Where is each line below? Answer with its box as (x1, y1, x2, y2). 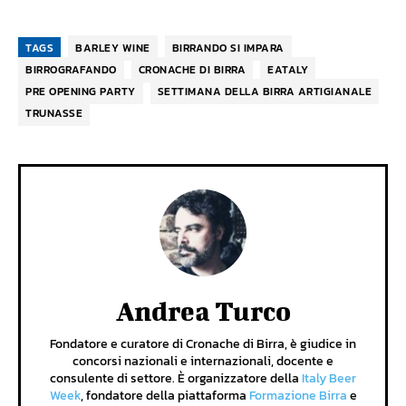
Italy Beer (302, 369, 356, 389)
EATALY (267, 62, 308, 79)
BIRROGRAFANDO (25, 62, 117, 79)
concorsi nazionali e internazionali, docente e (72, 352, 333, 372)
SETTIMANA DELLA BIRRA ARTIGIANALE (157, 83, 372, 101)
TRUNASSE (25, 105, 82, 122)
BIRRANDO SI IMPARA (171, 40, 285, 57)
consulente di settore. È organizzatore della (50, 369, 302, 389)
